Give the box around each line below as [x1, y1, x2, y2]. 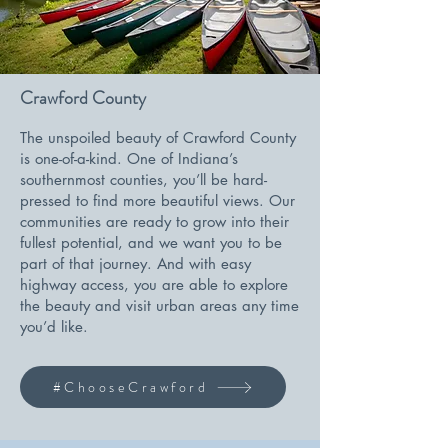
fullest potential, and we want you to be [20, 233, 282, 252]
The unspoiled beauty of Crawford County [20, 128, 296, 147]
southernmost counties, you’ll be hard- [20, 170, 267, 189]
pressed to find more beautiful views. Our [20, 191, 295, 210]
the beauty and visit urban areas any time [20, 296, 299, 315]
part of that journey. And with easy [20, 254, 251, 273]
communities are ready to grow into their [20, 212, 289, 231]
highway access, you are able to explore [20, 275, 288, 294]
